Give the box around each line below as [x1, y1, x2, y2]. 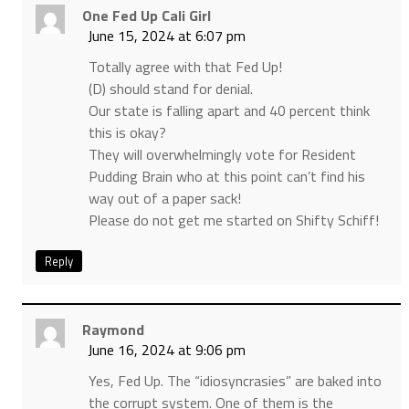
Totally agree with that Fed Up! [88, 56, 282, 79]
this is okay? [88, 121, 166, 144]
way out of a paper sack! [88, 187, 241, 210]
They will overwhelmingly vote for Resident [88, 143, 356, 166]
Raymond [81, 319, 144, 341]
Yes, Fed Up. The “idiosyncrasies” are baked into [88, 370, 382, 393]
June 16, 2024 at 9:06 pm [87, 339, 246, 362]
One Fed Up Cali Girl [81, 5, 211, 27]
